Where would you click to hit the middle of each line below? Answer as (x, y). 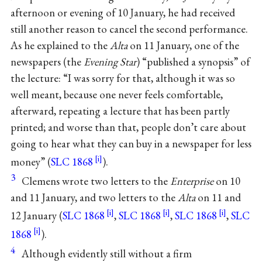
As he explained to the (60, 45)
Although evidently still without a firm (106, 253)
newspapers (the (47, 61)
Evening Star (110, 61)
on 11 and (218, 198)
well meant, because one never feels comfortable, (116, 94)
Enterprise (192, 181)
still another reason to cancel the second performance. (129, 29)
